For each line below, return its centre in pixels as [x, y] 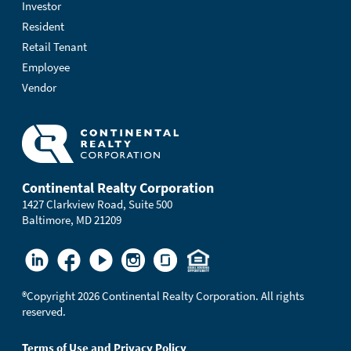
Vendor [39, 87]
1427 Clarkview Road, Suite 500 [97, 205]
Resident [43, 26]
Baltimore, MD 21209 [72, 221]
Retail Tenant [54, 47]
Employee [46, 67]
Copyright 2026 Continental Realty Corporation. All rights [165, 297]
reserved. [44, 312]
